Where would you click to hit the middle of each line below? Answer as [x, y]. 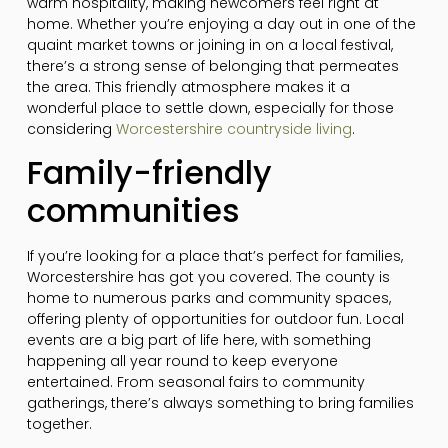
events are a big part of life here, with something [198, 339]
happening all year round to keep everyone [182, 360]
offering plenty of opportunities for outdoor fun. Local [215, 318]
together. [59, 423]
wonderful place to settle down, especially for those [210, 107]
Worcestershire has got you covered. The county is [208, 276]
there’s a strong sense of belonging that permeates [212, 65]
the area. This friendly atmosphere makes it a [188, 86]
